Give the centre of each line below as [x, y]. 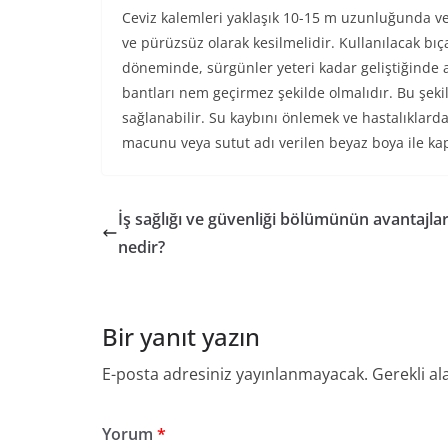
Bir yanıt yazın [181, 336]
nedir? [141, 247]
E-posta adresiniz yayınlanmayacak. [235, 374]
